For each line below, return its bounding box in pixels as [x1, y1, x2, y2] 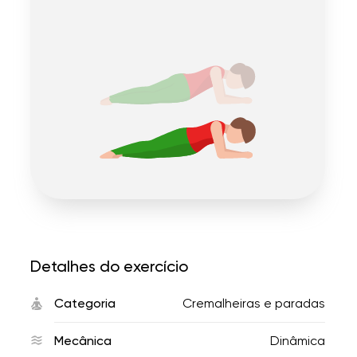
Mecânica [54, 333, 112, 348]
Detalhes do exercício [30, 257, 188, 276]
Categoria [54, 296, 116, 311]
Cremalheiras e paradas [182, 296, 325, 311]
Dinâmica [270, 333, 325, 348]
